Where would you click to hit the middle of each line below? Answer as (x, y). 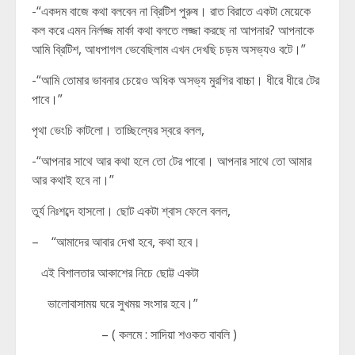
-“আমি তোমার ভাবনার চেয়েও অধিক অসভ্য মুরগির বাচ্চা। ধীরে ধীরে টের (176, 80)
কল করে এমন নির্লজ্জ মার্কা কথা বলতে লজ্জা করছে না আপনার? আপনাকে (173, 30)
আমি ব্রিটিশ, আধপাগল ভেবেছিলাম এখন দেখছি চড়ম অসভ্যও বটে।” (169, 49)
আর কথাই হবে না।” (73, 180)
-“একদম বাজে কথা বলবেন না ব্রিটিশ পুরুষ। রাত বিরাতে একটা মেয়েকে (171, 11)
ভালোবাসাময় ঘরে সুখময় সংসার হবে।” (115, 303)
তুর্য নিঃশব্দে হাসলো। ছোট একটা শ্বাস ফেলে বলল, (131, 211)
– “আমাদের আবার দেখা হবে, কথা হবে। (116, 242)
